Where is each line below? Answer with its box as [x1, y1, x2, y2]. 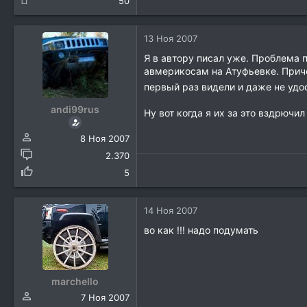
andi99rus [51, 103, 99, 116]
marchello [51, 275, 99, 288]
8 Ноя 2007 [80, 133, 130, 145]
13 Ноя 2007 [144, 33, 197, 45]
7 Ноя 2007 [81, 292, 130, 304]
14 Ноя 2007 [144, 205, 197, 217]
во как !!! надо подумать [144, 224, 258, 236]
